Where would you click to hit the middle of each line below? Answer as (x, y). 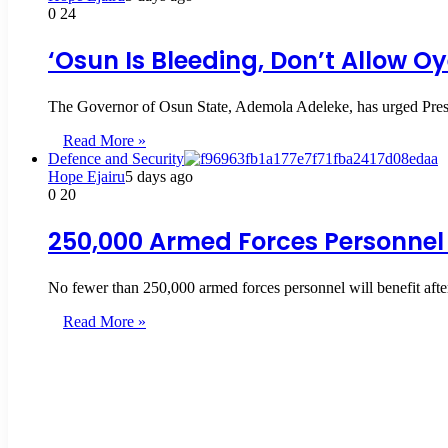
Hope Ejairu (86, 177)
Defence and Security (116, 159)
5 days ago (159, 177)
